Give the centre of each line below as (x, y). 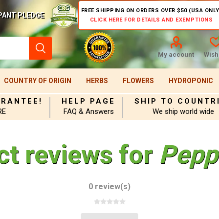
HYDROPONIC (191, 81)
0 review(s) (109, 186)
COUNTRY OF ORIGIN (37, 81)
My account (176, 55)
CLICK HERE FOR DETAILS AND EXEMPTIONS (151, 20)
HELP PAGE (89, 101)
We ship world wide (184, 111)
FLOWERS (138, 81)
